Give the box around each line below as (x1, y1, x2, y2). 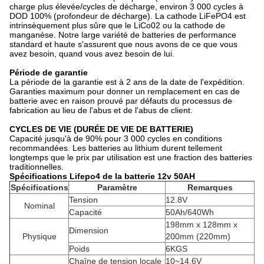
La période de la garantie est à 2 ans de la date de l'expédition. (9, 77, 245, 87)
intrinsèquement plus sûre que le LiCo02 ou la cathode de (9, 21, 225, 30)
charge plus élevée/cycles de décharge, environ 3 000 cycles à (9, 2, 243, 11)
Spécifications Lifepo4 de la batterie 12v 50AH (9, 171, 195, 181)
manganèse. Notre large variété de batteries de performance (9, 30, 236, 39)
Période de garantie (9, 68, 88, 77)
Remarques (187, 183, 233, 192)
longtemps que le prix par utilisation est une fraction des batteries (9, 153, 252, 162)
